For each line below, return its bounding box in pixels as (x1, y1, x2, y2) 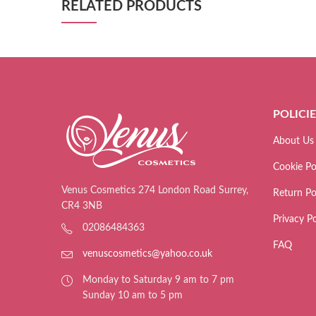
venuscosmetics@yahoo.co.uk (83, 249, 212, 260)
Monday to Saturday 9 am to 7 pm (83, 275, 234, 286)
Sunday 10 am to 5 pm (83, 291, 183, 301)
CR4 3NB (61, 200, 102, 211)
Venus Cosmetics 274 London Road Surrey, (61, 185, 248, 195)
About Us (273, 136, 314, 147)
